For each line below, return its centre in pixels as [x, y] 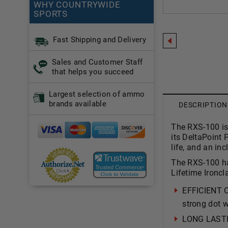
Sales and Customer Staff [97, 62]
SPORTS [51, 14]
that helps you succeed [93, 72]
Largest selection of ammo [97, 94]
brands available [78, 104]
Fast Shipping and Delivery [99, 40]
